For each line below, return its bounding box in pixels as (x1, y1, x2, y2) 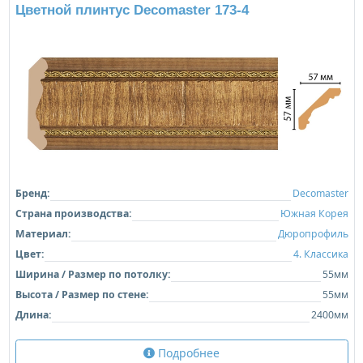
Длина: (15, 307, 51, 322)
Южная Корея (280, 206, 348, 220)
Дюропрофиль (277, 226, 348, 241)
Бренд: (15, 186, 49, 200)
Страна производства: (15, 206, 131, 220)
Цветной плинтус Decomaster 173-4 (15, 2, 249, 18)
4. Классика (293, 246, 348, 261)
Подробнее (155, 344, 220, 361)
